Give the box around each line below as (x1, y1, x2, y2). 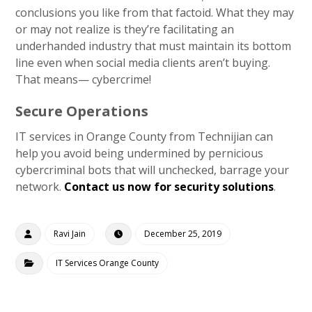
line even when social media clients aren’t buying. (15, 55, 271, 70)
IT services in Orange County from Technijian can (15, 129, 274, 144)
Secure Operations (15, 102, 149, 120)
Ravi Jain (54, 228, 86, 240)
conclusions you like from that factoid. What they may (15, 5, 295, 20)
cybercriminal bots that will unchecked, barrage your (15, 162, 290, 178)
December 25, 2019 (144, 228, 222, 240)
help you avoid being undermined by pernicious (15, 146, 264, 161)
